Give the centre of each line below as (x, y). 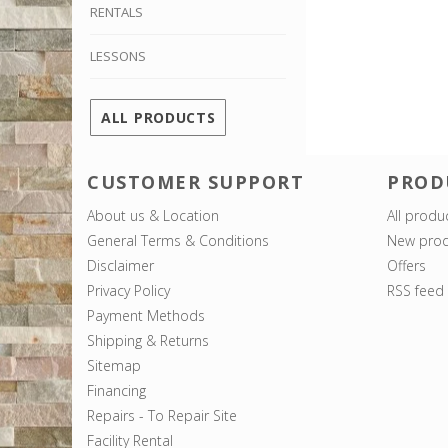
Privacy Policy (128, 290)
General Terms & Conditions (178, 240)
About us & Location (153, 215)
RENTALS (116, 11)
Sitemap (114, 365)
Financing (116, 390)
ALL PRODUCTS (158, 117)
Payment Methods (146, 315)
